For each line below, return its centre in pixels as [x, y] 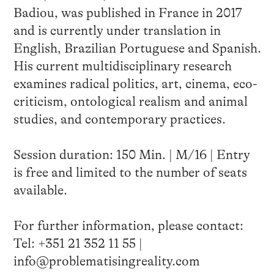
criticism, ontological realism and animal [130, 101]
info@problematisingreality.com [106, 261]
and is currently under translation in [117, 30]
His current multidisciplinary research [122, 66]
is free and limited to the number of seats [130, 172]
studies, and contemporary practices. [119, 119]
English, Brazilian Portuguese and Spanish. [137, 48]
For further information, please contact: [128, 225]
